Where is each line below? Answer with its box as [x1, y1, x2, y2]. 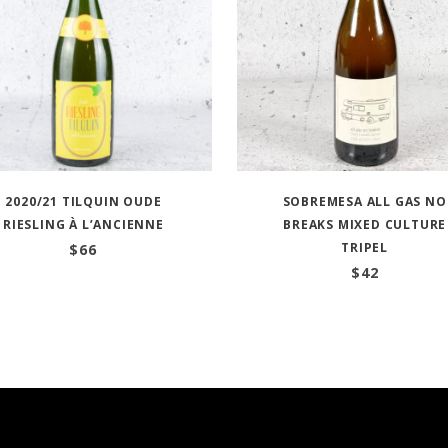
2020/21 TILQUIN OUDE [5, 193, 162, 211]
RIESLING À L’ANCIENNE [2, 216, 164, 234]
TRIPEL [341, 239, 389, 257]
